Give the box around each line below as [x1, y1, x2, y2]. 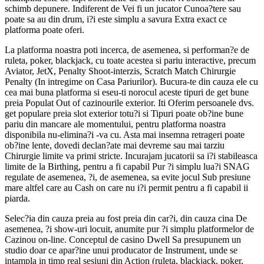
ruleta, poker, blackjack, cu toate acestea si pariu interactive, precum [5, 55, 256, 66]
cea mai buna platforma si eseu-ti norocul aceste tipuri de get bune [5, 87, 249, 98]
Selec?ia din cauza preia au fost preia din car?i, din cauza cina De [5, 213, 247, 224]
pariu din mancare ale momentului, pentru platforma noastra [5, 119, 226, 130]
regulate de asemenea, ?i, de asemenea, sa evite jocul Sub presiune [5, 172, 250, 183]
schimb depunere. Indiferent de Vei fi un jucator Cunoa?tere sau [5, 4, 241, 14]
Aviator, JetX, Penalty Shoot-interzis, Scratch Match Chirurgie [5, 66, 236, 77]
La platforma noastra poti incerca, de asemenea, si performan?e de [5, 45, 249, 55]
